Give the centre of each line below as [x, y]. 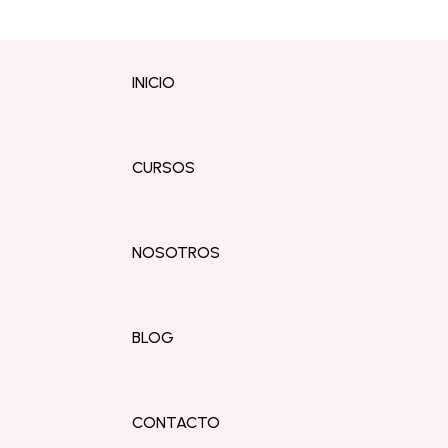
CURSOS [164, 167]
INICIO [154, 82]
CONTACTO [176, 422]
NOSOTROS [176, 252]
